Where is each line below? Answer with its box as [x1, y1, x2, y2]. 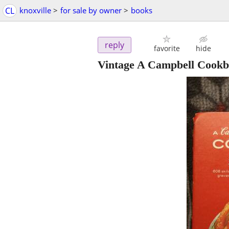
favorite [153, 43, 180, 54]
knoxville [19, 5, 51, 15]
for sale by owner [60, 5, 122, 15]
